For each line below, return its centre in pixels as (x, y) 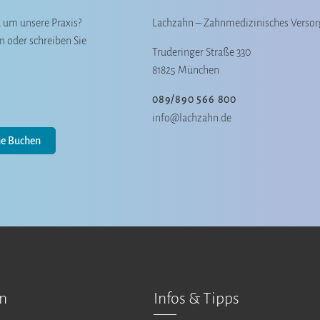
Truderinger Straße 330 (202, 52)
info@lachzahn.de (192, 118)
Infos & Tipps (196, 299)
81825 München (186, 70)
